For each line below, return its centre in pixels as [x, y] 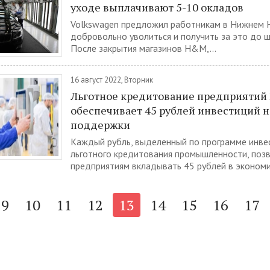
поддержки [100, 125]
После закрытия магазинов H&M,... [143, 48]
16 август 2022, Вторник [112, 80]
